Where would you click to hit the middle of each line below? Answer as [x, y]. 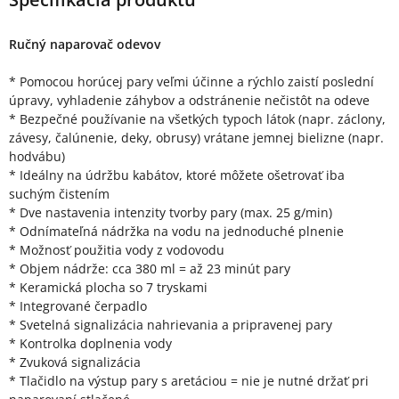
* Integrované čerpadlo [78, 305]
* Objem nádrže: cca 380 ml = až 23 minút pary [150, 268]
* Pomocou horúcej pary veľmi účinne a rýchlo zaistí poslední [191, 81]
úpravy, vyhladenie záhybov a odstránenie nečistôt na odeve [189, 100]
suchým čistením [59, 193]
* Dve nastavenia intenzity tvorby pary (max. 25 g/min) [171, 212]
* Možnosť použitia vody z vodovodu [117, 249]
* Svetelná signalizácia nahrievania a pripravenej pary [171, 324]
